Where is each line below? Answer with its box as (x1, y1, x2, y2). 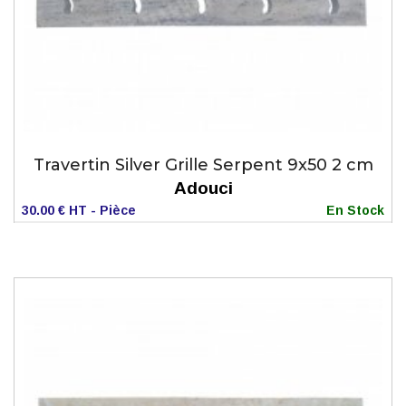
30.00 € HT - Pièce (22, 203, 136, 218)
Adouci (173, 179, 233, 198)
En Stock (326, 203, 384, 218)
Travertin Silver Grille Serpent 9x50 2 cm (33, 155, 373, 176)
